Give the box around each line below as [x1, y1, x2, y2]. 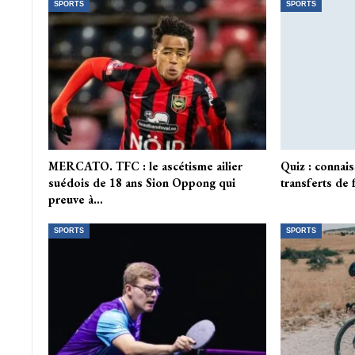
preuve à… [48, 192, 103, 208]
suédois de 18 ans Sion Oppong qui [48, 175, 235, 191]
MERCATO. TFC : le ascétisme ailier [48, 158, 242, 174]
